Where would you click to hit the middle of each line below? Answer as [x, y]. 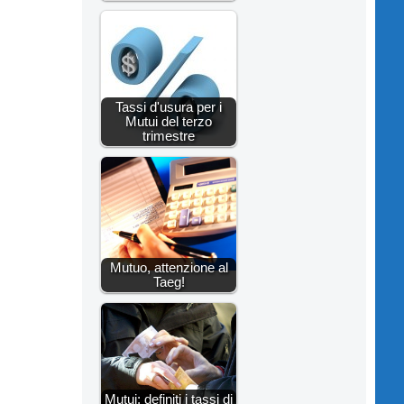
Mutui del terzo [169, 122]
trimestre [169, 136]
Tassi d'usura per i [169, 107]
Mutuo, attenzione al [169, 268]
